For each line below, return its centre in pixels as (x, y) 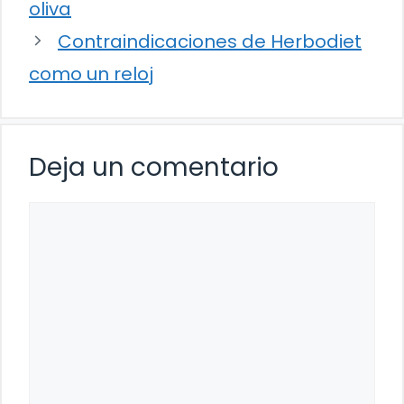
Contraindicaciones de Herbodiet (210, 41)
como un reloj (91, 73)
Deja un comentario (154, 167)
